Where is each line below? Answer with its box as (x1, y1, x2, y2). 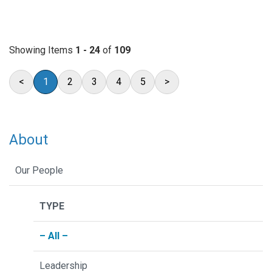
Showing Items (9, 44, 75, 56)
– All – (39, 229, 68, 242)
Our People (15, 164, 63, 176)
